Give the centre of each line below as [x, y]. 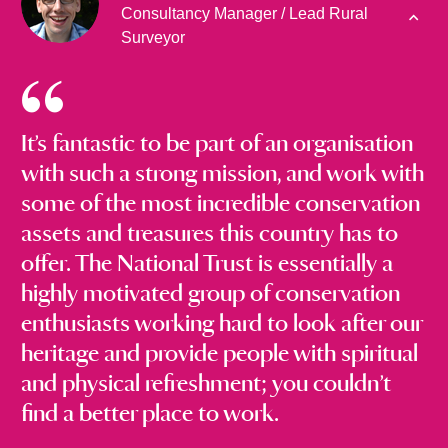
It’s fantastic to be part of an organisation [216, 143]
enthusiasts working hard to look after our [221, 323]
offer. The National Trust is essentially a [206, 263]
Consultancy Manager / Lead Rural [244, 14]
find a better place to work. [149, 413]
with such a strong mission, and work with [222, 173]
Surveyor [152, 38]
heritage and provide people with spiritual [219, 353]
